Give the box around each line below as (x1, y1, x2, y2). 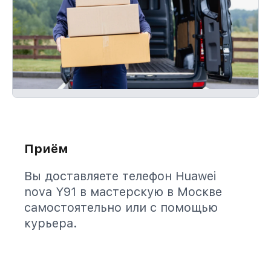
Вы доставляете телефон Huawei (24, 169, 216, 183)
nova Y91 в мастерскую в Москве (24, 184, 222, 199)
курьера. (24, 216, 77, 230)
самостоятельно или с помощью (24, 200, 218, 215)
